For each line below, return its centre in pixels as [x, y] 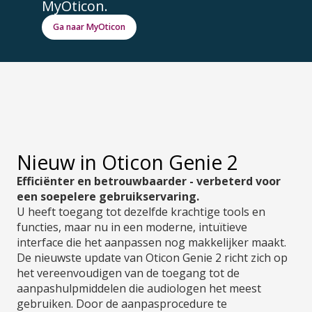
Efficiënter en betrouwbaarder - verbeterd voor [149, 181]
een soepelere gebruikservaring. [108, 196]
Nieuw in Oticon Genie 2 [127, 162]
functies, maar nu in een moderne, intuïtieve [132, 227]
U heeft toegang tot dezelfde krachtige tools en [141, 211]
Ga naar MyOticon [89, 26]
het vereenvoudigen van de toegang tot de [128, 273]
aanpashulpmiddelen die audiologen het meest [139, 288]
